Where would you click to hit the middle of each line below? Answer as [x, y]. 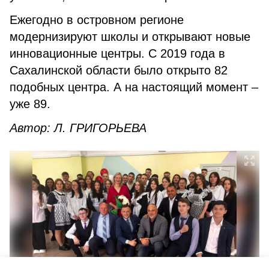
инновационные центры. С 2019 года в [117, 53]
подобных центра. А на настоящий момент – [134, 87]
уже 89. [32, 104]
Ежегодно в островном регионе [97, 20]
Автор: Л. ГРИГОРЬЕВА [78, 128]
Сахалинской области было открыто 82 [119, 70]
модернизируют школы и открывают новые [130, 37]
